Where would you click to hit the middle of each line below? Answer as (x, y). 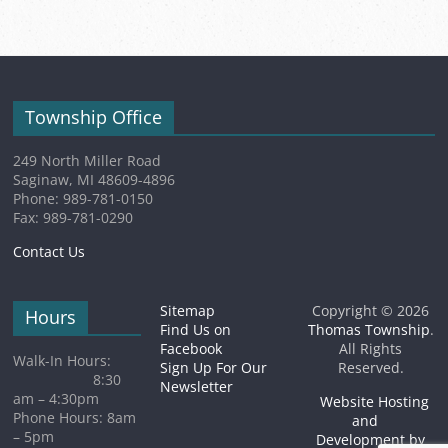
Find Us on (196, 329)
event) (422, 26)
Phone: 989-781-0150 (83, 198)
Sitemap (188, 310)
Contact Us (49, 251)
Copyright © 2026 (371, 310)
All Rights (371, 348)
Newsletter (197, 386)
